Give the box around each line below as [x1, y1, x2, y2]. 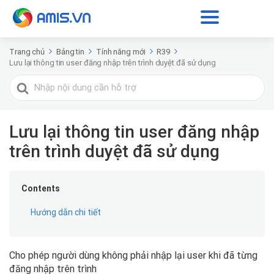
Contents [21, 183, 60, 193]
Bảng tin [56, 47, 85, 56]
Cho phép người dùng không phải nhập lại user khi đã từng [9, 250, 257, 261]
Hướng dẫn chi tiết [31, 207, 101, 217]
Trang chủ [9, 47, 45, 56]
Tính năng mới [95, 47, 146, 56]
